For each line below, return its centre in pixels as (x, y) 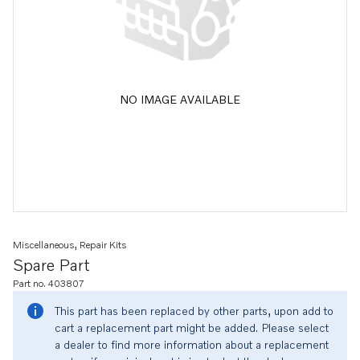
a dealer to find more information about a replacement (192, 344)
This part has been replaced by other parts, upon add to (194, 311)
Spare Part (51, 264)
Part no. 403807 (49, 283)
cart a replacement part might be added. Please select (192, 327)
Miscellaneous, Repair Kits (70, 245)
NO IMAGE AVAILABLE (180, 99)
